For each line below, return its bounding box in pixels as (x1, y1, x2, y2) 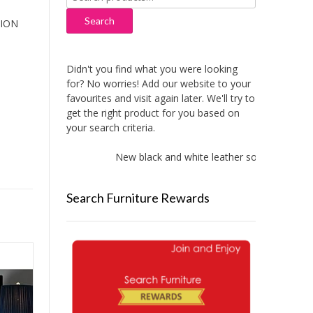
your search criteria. (66, 121, 155, 135)
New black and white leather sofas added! (99, 150, 288, 164)
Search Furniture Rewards (66, 190, 210, 206)
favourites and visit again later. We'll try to (66, 92, 255, 105)
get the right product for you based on (66, 106, 240, 120)
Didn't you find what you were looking (66, 62, 238, 76)
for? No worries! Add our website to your (66, 77, 251, 91)
